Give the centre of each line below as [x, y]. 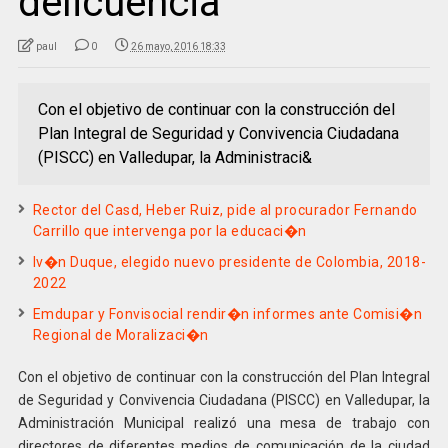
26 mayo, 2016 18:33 [178, 46]
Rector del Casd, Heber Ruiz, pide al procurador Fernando [225, 209]
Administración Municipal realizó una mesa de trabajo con [224, 422]
